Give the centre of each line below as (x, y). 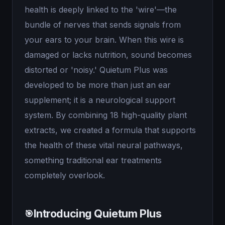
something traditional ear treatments (93, 160)
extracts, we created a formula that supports (110, 130)
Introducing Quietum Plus (97, 213)
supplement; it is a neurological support (100, 100)
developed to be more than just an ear (98, 85)
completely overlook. (65, 175)
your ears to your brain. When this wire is (104, 40)
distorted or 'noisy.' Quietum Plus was (96, 70)
